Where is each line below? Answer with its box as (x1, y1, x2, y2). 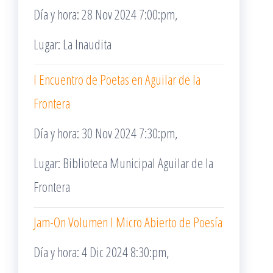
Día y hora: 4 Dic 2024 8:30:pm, (34, 243, 169, 261)
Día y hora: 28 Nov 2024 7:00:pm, (34, 5, 178, 23)
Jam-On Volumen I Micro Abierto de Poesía (34, 213, 222, 231)
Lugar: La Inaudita (34, 35, 112, 53)
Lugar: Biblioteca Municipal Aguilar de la (34, 154, 213, 172)
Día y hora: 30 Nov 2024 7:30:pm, (34, 124, 178, 142)
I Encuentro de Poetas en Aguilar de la (34, 70, 200, 88)
